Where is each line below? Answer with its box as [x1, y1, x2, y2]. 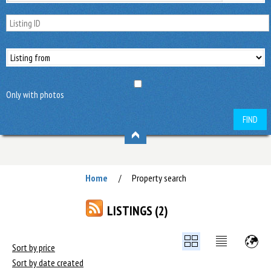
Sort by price [12, 241, 55, 253]
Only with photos [6, 89, 64, 100]
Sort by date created [12, 256, 83, 269]
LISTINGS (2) [106, 203, 168, 219]
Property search [131, 172, 186, 184]
